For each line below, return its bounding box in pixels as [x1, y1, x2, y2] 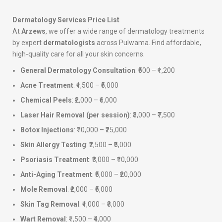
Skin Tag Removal [20, 200, 79, 209]
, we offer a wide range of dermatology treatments [46, 27, 205, 36]
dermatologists [43, 39, 95, 47]
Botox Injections [20, 126, 74, 134]
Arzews [21, 27, 46, 36]
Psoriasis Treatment [20, 156, 89, 164]
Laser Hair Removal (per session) [20, 111, 130, 119]
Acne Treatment [20, 81, 73, 90]
